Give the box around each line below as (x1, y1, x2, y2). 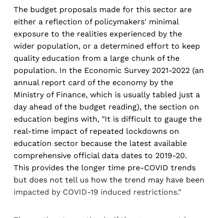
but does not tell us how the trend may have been (14, 175, 204, 184)
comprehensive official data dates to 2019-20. (14, 150, 187, 160)
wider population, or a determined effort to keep (14, 41, 200, 51)
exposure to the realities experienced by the (14, 29, 182, 38)
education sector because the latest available (14, 138, 187, 148)
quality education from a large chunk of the (14, 53, 180, 63)
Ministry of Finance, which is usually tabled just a (14, 90, 200, 99)
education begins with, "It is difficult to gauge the (14, 114, 202, 124)
